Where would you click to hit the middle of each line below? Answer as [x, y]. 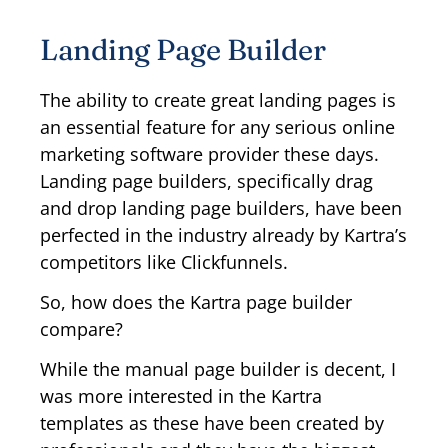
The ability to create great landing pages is [218, 100]
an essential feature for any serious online [217, 127]
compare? [81, 329]
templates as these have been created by [212, 423]
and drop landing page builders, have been [221, 208]
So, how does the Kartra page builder [196, 302]
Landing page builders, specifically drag [206, 181]
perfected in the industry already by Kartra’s [223, 235]
